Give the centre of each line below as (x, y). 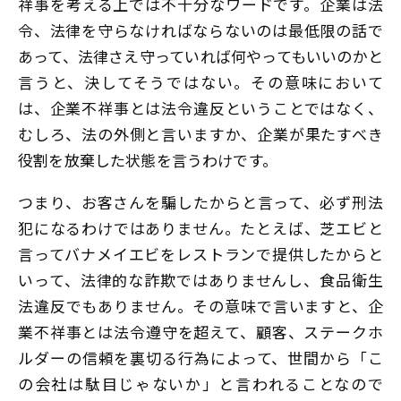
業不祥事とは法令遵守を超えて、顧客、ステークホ (200, 332)
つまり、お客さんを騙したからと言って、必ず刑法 (200, 202)
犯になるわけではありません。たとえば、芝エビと (200, 228)
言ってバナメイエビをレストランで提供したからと (200, 254)
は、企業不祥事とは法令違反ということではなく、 (200, 107)
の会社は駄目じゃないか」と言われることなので (200, 384)
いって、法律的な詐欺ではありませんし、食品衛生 (200, 280)
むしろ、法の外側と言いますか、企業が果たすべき (200, 133)
